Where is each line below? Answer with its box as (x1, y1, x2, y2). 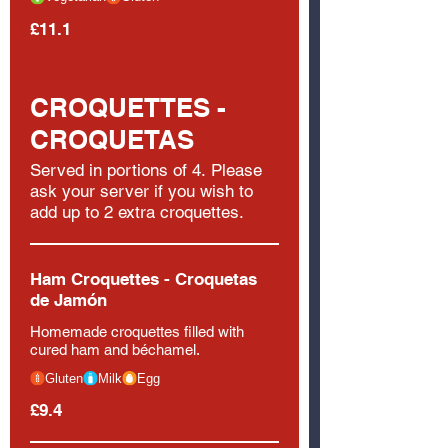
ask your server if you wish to (30, 180, 253, 201)
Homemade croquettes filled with (30, 322, 244, 340)
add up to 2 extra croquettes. (30, 201, 244, 222)
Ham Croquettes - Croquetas (30, 268, 257, 289)
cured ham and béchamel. (30, 340, 200, 358)
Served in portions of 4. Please (30, 159, 262, 180)
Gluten (45, 370, 83, 386)
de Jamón (30, 289, 107, 310)
